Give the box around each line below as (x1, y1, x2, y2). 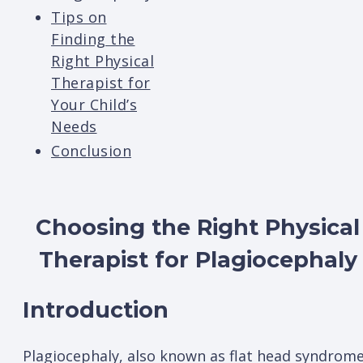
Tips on (51, 7, 107, 28)
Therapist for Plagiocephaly (38, 246, 357, 273)
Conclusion (51, 141, 131, 161)
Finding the (51, 29, 135, 49)
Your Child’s (51, 95, 137, 115)
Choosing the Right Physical (36, 213, 360, 241)
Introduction (23, 297, 169, 324)
